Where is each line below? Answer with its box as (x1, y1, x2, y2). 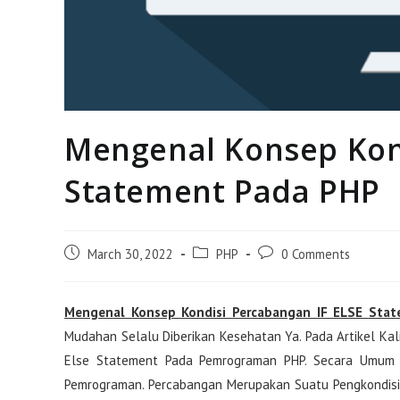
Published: (63, 263, 118, 280)
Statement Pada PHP (64, 171, 380, 212)
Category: (192, 263, 243, 280)
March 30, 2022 (87, 246, 173, 263)
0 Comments (281, 246, 350, 263)
